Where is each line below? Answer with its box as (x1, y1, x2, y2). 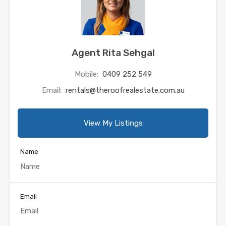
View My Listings (83, 119, 143, 128)
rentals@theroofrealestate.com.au (65, 86, 185, 95)
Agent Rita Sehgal (71, 47, 155, 59)
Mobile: (74, 70, 100, 79)
